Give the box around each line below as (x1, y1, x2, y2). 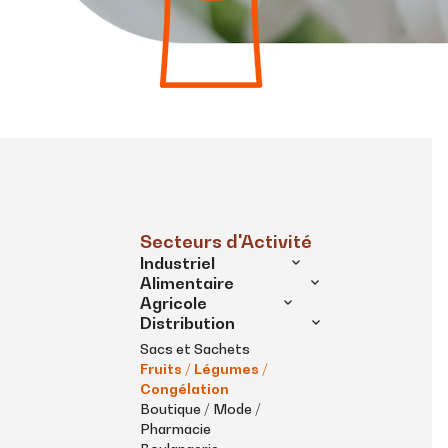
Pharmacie (140, 420, 211, 438)
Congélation (140, 380, 229, 398)
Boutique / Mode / (140, 400, 261, 418)
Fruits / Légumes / (140, 360, 268, 378)
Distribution (140, 313, 235, 334)
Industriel (140, 253, 215, 274)
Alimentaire (140, 273, 234, 294)
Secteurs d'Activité (140, 231, 312, 253)
